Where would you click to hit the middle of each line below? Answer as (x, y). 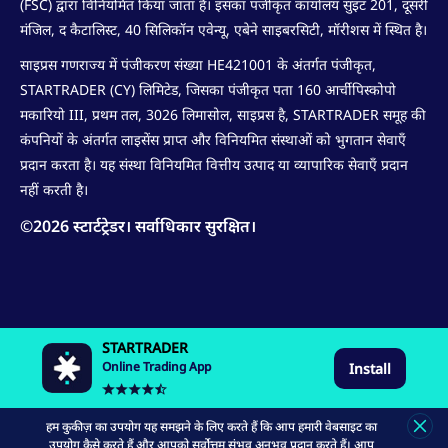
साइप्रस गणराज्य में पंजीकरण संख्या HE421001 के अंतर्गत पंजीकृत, (198, 64)
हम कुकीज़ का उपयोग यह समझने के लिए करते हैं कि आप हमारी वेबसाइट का (211, 426)
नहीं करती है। (54, 189)
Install (370, 368)
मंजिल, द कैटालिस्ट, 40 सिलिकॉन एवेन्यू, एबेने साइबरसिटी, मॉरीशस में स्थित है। (223, 29)
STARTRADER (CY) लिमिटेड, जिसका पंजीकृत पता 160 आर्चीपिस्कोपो (208, 89)
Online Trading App (156, 366)
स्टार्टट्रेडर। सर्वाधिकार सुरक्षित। (162, 225)
